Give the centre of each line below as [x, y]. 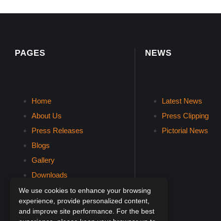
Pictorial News [185, 130]
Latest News [182, 101]
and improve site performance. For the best [87, 211]
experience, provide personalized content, [84, 201]
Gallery [43, 160]
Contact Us [50, 190]
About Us [47, 116]
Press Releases [57, 130]
